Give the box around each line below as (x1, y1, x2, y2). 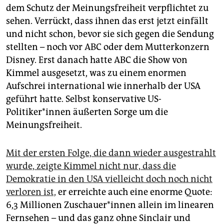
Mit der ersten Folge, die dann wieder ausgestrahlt (6, 147, 216, 159)
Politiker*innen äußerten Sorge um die (6, 106, 168, 118)
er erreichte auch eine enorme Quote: (56, 186, 212, 198)
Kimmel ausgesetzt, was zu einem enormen (6, 67, 186, 79)
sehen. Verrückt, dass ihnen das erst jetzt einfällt (6, 15, 208, 27)
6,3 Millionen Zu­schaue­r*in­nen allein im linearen (6, 199, 214, 211)
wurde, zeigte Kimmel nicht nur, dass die (6, 160, 176, 172)
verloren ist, (6, 186, 56, 198)
